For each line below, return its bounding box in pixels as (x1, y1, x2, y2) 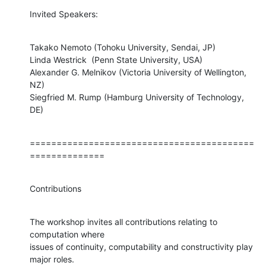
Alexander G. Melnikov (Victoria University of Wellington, (30, 66, 246, 77)
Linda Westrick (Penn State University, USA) (30, 54, 202, 65)
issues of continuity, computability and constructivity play (30, 241, 253, 252)
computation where (30, 229, 107, 239)
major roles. (30, 254, 77, 264)
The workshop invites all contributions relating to (30, 216, 217, 227)
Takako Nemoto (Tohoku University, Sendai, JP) (30, 42, 216, 52)
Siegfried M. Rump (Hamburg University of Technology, (30, 91, 244, 102)
